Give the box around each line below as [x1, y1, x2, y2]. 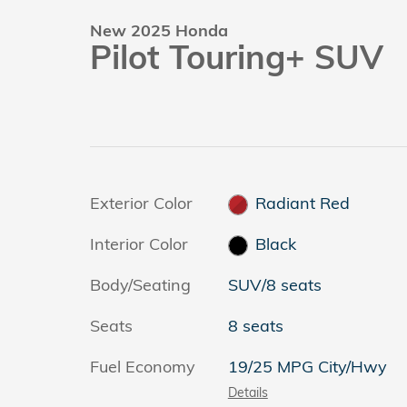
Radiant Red [255, 193, 351, 213]
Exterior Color [90, 193, 193, 213]
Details [227, 384, 268, 400]
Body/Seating [90, 274, 191, 295]
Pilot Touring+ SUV [90, 36, 383, 77]
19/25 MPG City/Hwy [227, 356, 387, 377]
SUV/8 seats [227, 274, 322, 295]
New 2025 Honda [90, 20, 228, 41]
